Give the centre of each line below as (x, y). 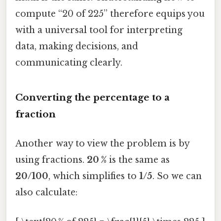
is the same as (138, 160)
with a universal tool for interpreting (99, 30)
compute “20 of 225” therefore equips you (110, 14)
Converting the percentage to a (92, 98)
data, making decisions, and (77, 47)
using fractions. (51, 160)
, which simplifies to (94, 176)
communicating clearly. (69, 63)
